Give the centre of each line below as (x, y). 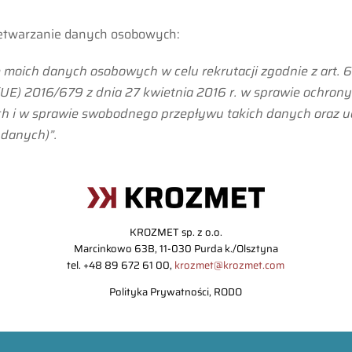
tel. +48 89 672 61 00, (121, 265)
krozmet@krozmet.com (230, 265)
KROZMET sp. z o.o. (176, 232)
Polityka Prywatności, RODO (176, 291)
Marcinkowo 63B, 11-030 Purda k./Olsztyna (176, 248)
